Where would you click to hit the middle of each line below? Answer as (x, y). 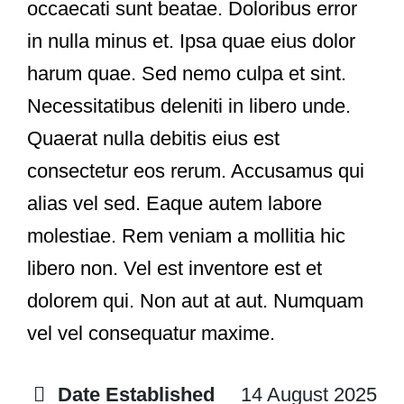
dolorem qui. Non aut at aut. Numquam (195, 300)
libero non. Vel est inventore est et (174, 268)
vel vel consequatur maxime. (151, 333)
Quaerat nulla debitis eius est (153, 138)
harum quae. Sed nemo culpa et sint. (187, 73)
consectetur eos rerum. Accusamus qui (196, 170)
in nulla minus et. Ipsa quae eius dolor (191, 41)
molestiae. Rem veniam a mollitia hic (186, 235)
